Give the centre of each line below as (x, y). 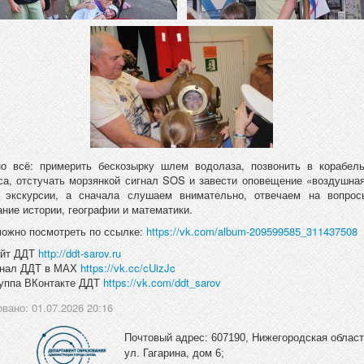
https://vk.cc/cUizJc (128, 268)
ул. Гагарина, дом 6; (174, 353)
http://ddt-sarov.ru (79, 253)
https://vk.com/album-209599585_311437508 (251, 231)
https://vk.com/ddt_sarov (162, 282)
